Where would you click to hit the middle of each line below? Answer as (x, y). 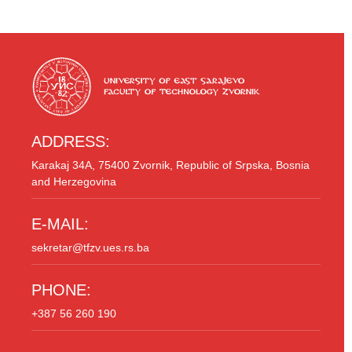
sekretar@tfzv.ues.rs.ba (90, 248)
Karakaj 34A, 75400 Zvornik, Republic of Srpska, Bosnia (170, 165)
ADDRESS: (71, 142)
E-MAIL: (60, 224)
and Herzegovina (74, 182)
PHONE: (61, 290)
